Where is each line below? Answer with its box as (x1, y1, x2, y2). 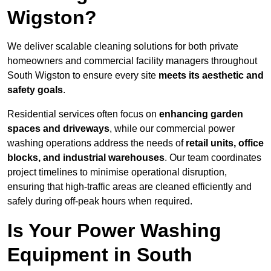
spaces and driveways (7, 123, 109, 134)
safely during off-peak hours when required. (7, 196, 192, 207)
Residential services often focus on (7, 109, 159, 120)
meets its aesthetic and (158, 70, 264, 81)
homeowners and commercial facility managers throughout (7, 56, 257, 67)
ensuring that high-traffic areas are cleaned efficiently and (7, 181, 252, 192)
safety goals (7, 85, 63, 96)
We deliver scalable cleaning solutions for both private (7, 41, 238, 52)
